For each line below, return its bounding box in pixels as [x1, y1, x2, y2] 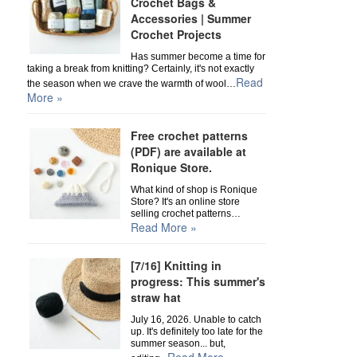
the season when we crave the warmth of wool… [26, 78, 236, 89]
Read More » [130, 219, 197, 235]
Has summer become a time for [130, 51, 265, 62]
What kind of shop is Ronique [130, 184, 257, 195]
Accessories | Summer [130, 10, 251, 26]
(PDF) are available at [130, 143, 246, 159]
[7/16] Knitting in [130, 257, 222, 273]
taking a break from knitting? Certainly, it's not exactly [26, 63, 254, 74]
